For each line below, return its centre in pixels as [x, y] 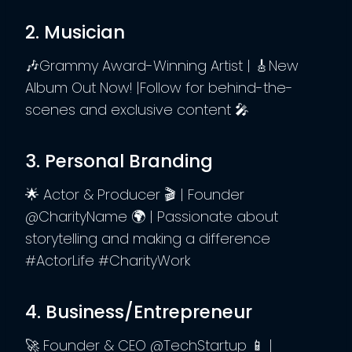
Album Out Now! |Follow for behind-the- [159, 87]
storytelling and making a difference [148, 238]
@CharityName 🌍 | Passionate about [152, 216]
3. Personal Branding [119, 161]
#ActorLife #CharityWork [108, 260]
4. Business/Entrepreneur [139, 312]
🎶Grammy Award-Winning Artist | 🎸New [162, 65]
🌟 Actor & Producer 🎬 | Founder [135, 194]
